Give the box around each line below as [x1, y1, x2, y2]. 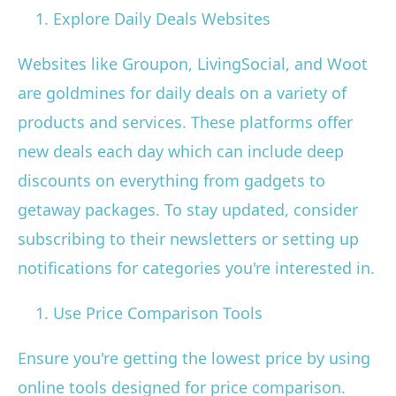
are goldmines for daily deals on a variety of [18, 82, 346, 104]
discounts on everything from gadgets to [18, 170, 325, 192]
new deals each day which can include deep [18, 141, 344, 163]
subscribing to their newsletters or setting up [18, 228, 359, 250]
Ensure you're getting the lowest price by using [18, 347, 370, 369]
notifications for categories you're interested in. [18, 257, 375, 279]
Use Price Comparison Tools [53, 302, 263, 324]
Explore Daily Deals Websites [53, 8, 270, 30]
